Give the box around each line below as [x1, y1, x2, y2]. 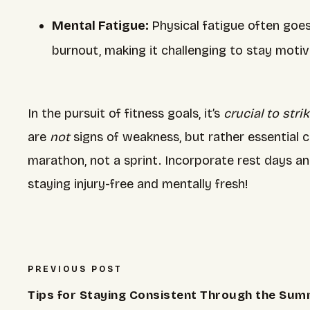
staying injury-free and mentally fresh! [28, 176, 248, 192]
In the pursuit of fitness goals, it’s [28, 106, 224, 121]
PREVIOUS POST [28, 264, 122, 274]
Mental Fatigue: [52, 18, 152, 33]
